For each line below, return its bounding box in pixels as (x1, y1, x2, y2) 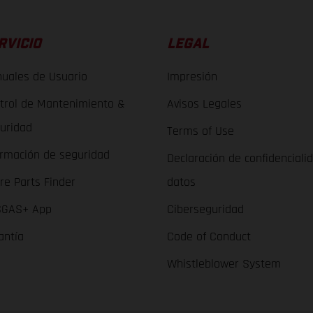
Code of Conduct (166, 228, 251, 245)
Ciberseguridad (166, 201, 244, 218)
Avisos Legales (166, 96, 242, 112)
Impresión (166, 68, 217, 85)
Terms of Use (166, 123, 234, 140)
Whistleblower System (166, 256, 281, 272)
